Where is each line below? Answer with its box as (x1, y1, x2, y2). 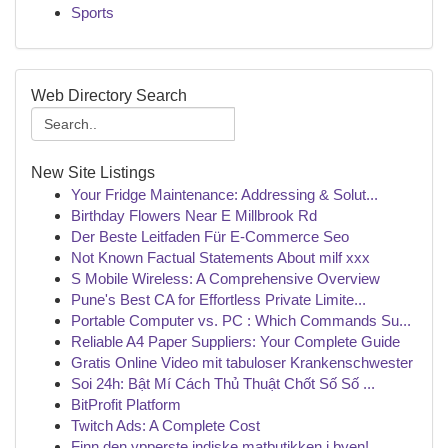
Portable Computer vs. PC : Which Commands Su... (71, 312, 411, 329)
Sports (71, 4, 114, 21)
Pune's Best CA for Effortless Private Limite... (71, 291, 366, 308)
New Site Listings (31, 164, 155, 181)
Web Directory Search (31, 87, 187, 104)
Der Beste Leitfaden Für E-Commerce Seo (71, 228, 349, 245)
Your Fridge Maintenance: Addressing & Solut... (71, 186, 378, 203)
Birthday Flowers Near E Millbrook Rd (71, 207, 317, 224)
